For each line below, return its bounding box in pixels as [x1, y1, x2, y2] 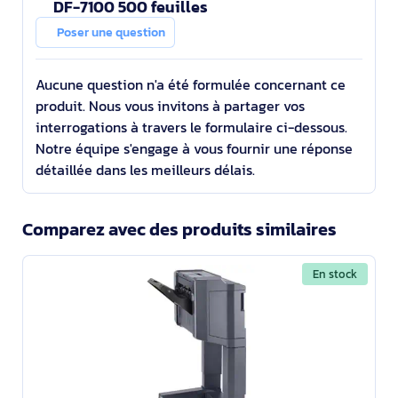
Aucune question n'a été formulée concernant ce [36, 74, 346, 95]
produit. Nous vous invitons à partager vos [36, 95, 305, 116]
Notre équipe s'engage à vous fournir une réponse [36, 138, 353, 159]
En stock [313, 266, 357, 283]
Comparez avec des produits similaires [22, 216, 337, 243]
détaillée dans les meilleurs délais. [36, 159, 255, 180]
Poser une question [57, 23, 165, 42]
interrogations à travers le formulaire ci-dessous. [36, 116, 347, 138]
